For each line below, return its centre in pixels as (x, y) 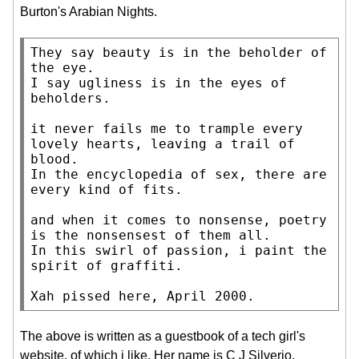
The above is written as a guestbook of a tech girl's (163, 337)
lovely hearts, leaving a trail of (163, 144)
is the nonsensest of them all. (151, 236)
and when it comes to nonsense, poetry (179, 220)
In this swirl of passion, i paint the (179, 251)
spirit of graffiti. (107, 266)
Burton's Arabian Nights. (89, 12)
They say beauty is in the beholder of (179, 53)
